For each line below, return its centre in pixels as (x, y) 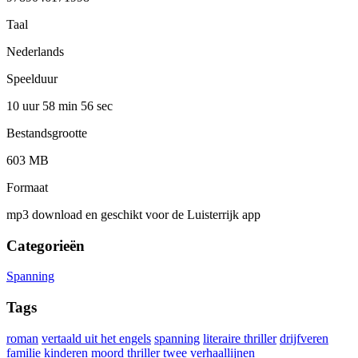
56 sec (97, 105)
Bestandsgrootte (47, 133)
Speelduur (32, 78)
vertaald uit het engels (96, 338)
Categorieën (46, 245)
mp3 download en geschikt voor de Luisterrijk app (133, 214)
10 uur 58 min (44, 105)
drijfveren (304, 338)
